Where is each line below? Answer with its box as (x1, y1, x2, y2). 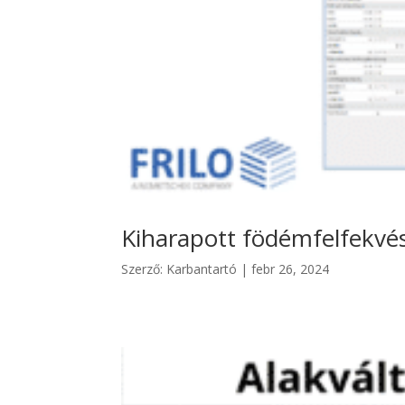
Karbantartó (166, 259, 238, 278)
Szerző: (121, 259, 167, 278)
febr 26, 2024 (251, 259, 330, 278)
